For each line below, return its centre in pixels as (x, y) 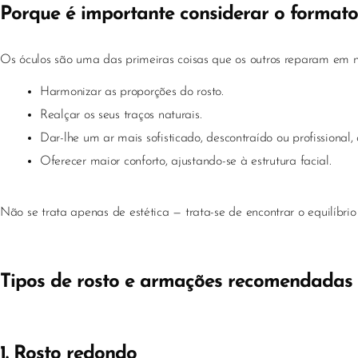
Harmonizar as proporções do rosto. (132, 92)
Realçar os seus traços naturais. (121, 115)
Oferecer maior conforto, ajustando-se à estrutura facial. (186, 161)
